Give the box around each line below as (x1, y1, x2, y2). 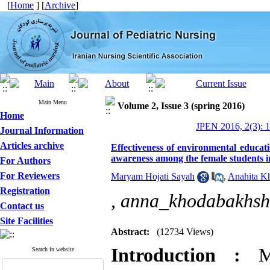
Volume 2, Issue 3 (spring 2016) (118, 101, 245, 111)
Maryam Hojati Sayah (111, 171, 195, 181)
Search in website (31, 246, 74, 253)
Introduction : (111, 245, 241, 266)
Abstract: (111, 227, 149, 237)
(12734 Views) (157, 227, 213, 237)
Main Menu (39, 99, 67, 105)
